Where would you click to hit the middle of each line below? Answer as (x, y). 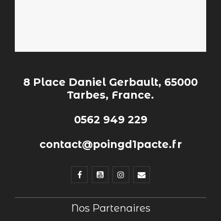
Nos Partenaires (110, 208)
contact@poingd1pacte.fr (110, 144)
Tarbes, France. (110, 95)
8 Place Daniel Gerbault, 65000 (110, 82)
